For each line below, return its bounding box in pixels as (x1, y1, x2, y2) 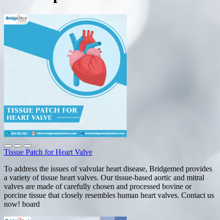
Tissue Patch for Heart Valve (4, 147, 92, 156)
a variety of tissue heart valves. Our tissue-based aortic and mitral (4, 173, 204, 182)
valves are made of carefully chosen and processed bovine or (4, 182, 192, 191)
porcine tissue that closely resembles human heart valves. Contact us (4, 191, 214, 199)
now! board (4, 199, 40, 208)
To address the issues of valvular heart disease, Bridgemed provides (4, 164, 212, 173)
